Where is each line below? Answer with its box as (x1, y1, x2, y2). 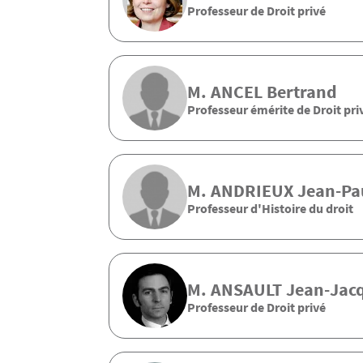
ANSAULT (211, 277, 282, 301)
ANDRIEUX (211, 178, 293, 202)
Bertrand (263, 79, 337, 103)
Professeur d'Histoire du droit (187, 199, 353, 216)
